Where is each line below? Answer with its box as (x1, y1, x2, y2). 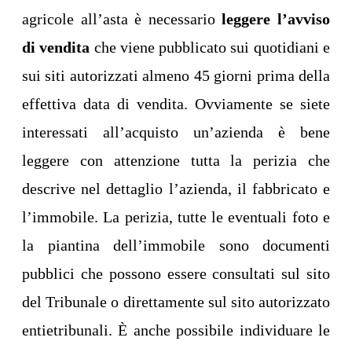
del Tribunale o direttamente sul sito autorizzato (22, 293, 330, 311)
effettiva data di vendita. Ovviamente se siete (22, 95, 330, 113)
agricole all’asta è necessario (22, 10, 222, 28)
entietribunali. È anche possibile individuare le (22, 321, 330, 339)
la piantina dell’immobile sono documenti (22, 236, 330, 255)
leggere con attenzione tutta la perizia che (22, 152, 330, 170)
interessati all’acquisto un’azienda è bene (22, 123, 330, 141)
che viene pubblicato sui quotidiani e (90, 38, 331, 57)
